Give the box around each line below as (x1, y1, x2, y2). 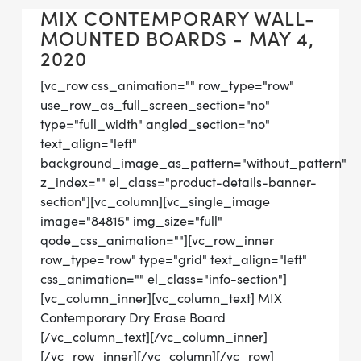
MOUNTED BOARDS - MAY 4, (40, 27, 314, 52)
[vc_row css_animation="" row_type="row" (40, 77, 294, 93)
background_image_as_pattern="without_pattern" (40, 155, 346, 171)
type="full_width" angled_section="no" (40, 116, 270, 132)
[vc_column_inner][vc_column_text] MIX (40, 290, 282, 306)
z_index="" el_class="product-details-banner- (40, 174, 317, 190)
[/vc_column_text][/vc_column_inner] (40, 329, 268, 345)
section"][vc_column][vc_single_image (40, 193, 270, 210)
